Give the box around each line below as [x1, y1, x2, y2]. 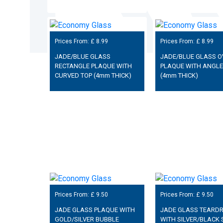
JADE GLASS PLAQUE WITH [54, 206, 135, 214]
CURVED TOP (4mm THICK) [54, 71, 131, 79]
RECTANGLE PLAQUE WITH [54, 62, 132, 70]
